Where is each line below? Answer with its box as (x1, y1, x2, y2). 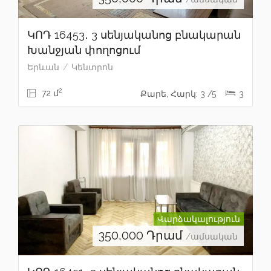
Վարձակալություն (157, 214, 240, 224)
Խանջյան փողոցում (27, 43, 140, 56)
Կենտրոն (71, 62, 113, 72)
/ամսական (186, 232, 238, 242)
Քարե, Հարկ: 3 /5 (140, 88, 218, 99)
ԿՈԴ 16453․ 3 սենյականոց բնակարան (27, 28, 241, 41)
